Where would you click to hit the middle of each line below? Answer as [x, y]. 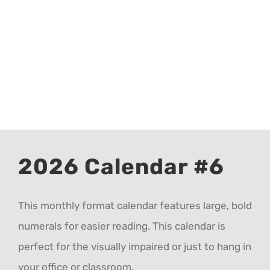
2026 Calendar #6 [121, 167]
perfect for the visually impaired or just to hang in [134, 246]
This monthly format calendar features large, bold [135, 206]
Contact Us [40, 85]
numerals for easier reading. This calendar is [121, 226]
